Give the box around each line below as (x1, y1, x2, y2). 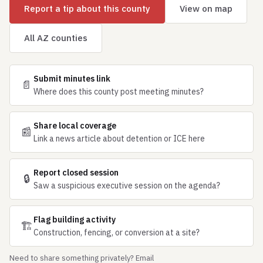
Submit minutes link (33, 73, 110, 84)
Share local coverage (33, 120, 116, 131)
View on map (180, 3, 232, 14)
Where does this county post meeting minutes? (33, 86, 204, 97)
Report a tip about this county (24, 3, 150, 14)
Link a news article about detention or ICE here (33, 133, 205, 144)
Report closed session (33, 167, 119, 178)
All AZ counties (24, 32, 87, 43)
